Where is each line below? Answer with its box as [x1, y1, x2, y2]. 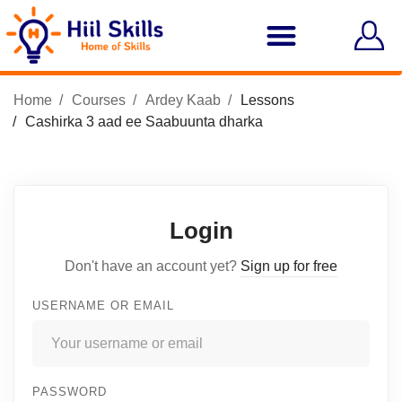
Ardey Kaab [145, 92, 221, 109]
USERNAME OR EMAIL [32, 299, 174, 313]
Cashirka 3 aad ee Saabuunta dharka [25, 114, 263, 130]
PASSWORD [32, 385, 107, 399]
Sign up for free [240, 258, 337, 275]
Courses [72, 92, 126, 109]
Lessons [240, 92, 294, 109]
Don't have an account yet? [65, 258, 240, 275]
